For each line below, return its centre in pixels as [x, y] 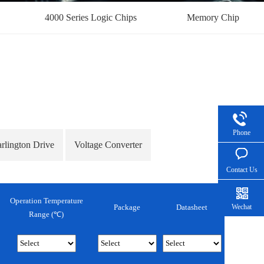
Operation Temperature [46, 200]
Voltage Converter [108, 145]
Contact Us [242, 170]
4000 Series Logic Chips [90, 17]
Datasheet [192, 207]
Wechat [242, 207]
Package [127, 207]
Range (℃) [46, 214]
